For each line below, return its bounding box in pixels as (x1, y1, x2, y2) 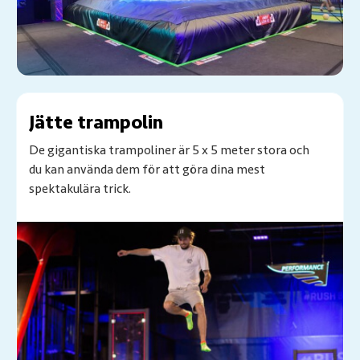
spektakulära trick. (29, 181, 131, 198)
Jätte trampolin (29, 111, 163, 135)
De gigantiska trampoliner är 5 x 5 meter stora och (29, 142, 309, 159)
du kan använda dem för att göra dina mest (29, 162, 265, 178)
